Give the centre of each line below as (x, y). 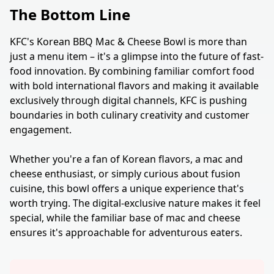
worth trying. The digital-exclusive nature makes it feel (135, 203)
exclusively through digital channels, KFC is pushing (128, 100)
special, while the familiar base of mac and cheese (125, 218)
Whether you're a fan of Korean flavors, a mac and (126, 159)
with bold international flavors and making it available (134, 86)
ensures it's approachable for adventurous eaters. (126, 232)
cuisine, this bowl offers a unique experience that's (127, 188)
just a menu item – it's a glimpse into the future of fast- (137, 56)
